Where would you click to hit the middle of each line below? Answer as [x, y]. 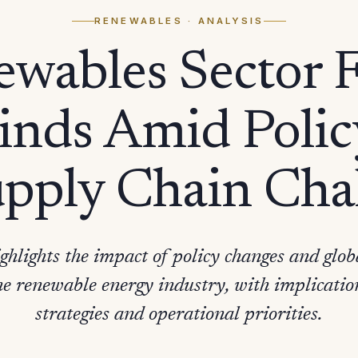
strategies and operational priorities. [179, 315]
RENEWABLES [138, 21]
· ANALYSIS [223, 21]
